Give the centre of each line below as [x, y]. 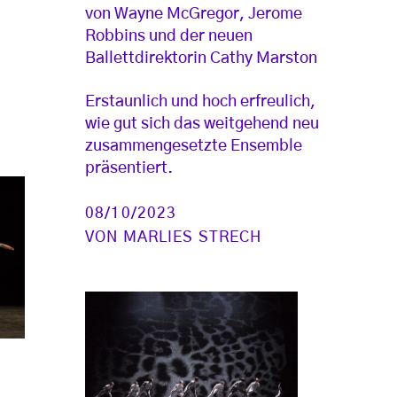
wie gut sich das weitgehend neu [202, 125]
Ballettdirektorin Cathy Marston [202, 59]
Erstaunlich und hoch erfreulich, [201, 102]
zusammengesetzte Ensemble [194, 147]
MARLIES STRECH [192, 237]
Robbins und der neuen [169, 37]
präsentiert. [129, 169]
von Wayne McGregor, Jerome [194, 15]
